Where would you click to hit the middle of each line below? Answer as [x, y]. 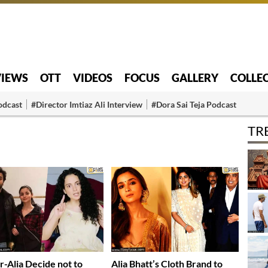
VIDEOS [93, 77]
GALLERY [195, 77]
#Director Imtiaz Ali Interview [87, 104]
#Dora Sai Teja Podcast [194, 104]
